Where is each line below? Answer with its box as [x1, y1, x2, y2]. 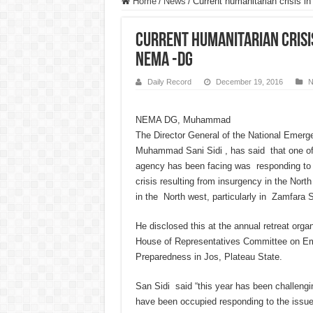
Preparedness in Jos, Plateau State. [135, 252, 282, 263]
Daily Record [147, 78, 191, 87]
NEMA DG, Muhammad [135, 115, 231, 126]
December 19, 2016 [215, 78, 283, 87]
